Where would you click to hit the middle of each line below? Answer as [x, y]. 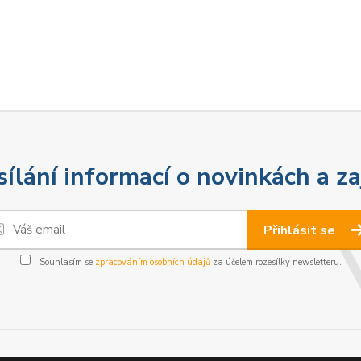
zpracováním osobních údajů [152, 262]
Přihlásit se [301, 230]
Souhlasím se [66, 262]
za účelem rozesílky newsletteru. [276, 262]
